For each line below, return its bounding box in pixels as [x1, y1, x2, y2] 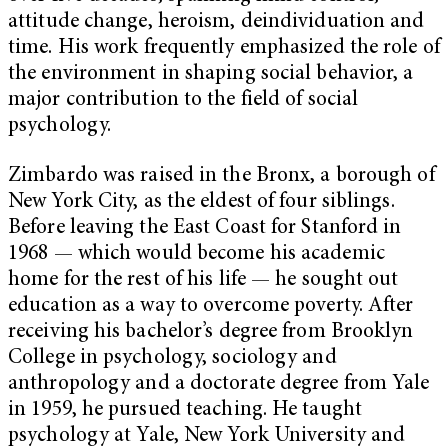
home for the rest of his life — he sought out [8, 269, 399, 291]
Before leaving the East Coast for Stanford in [8, 217, 402, 239]
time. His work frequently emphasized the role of [8, 37, 440, 59]
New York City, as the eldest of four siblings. [8, 191, 395, 213]
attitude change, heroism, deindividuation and [8, 11, 425, 33]
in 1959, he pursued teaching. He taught [8, 399, 362, 421]
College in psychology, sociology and [8, 347, 337, 369]
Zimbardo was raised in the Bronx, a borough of [8, 165, 435, 187]
